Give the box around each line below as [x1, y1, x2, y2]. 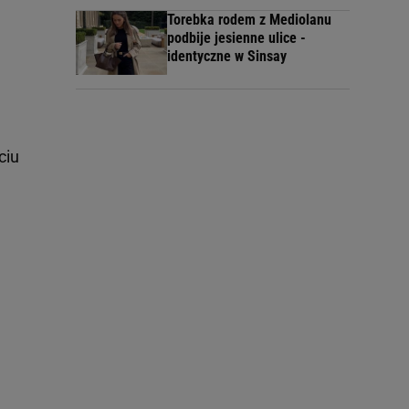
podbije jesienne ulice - [167, 29, 306, 47]
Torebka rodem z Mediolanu [167, 11, 331, 28]
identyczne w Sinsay [167, 47, 287, 65]
